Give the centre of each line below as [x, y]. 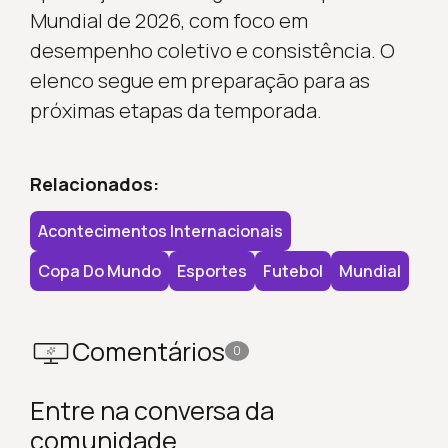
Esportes [211, 270]
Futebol [292, 270]
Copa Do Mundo [99, 270]
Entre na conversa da [151, 410]
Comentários [148, 351]
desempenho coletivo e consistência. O [212, 50]
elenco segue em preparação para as [199, 80]
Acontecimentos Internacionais [160, 230]
